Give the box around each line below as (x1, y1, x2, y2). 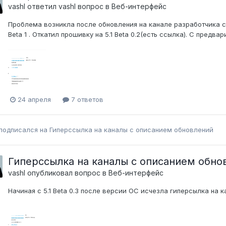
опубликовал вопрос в (25, 168, 108, 178)
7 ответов (69, 95, 103, 104)
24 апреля (18, 95, 51, 104)
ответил (25, 2, 59, 11)
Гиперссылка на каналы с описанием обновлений (49, 126, 215, 134)
